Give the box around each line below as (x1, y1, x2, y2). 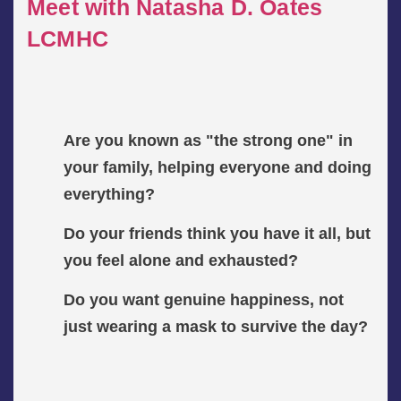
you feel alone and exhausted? (64, 251, 299, 269)
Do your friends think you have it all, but (64, 224, 371, 243)
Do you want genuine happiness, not (64, 290, 345, 309)
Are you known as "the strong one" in (64, 131, 354, 149)
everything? (64, 184, 156, 203)
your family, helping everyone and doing (64, 158, 372, 176)
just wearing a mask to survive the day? (64, 317, 369, 336)
